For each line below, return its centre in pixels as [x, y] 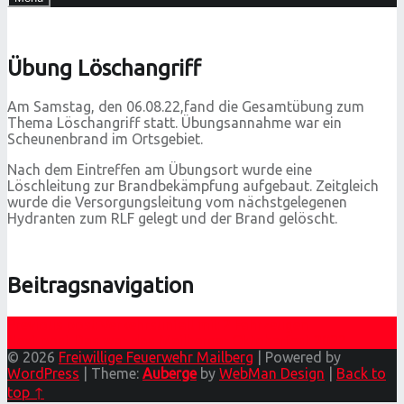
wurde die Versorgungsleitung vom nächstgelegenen [177, 202]
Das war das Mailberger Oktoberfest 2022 [210, 341]
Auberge [170, 374]
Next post [39, 341]
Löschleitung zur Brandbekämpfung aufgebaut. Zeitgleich [193, 186]
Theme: [117, 374]
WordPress [43, 374]
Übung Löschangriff [104, 68]
